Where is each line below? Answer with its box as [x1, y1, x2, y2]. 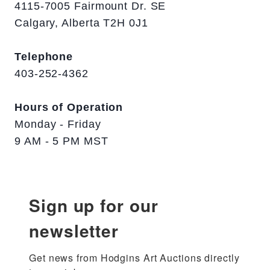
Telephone [14, 50, 74, 63]
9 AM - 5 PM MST [14, 134, 108, 147]
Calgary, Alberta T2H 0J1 [14, 16, 148, 29]
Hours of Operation [14, 101, 124, 113]
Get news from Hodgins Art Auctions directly [29, 250, 240, 265]
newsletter [29, 218, 119, 243]
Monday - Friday [14, 118, 101, 130]
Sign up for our [29, 192, 159, 218]
